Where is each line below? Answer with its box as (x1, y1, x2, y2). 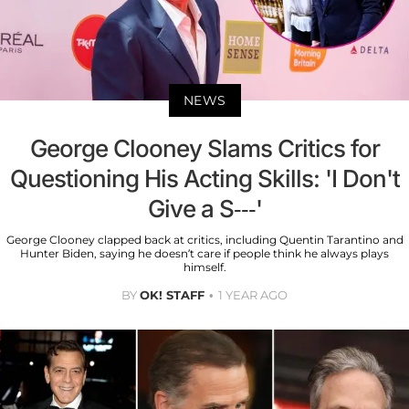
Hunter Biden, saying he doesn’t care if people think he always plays (20, 246, 389, 261)
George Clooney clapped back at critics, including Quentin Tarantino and (5, 233, 404, 247)
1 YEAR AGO (218, 288, 288, 303)
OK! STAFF (140, 288, 204, 303)
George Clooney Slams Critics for (29, 134, 380, 163)
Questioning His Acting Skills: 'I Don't (9, 164, 400, 194)
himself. (183, 260, 226, 275)
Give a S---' (147, 194, 262, 224)
